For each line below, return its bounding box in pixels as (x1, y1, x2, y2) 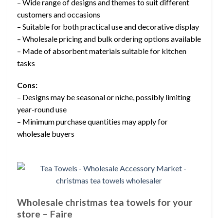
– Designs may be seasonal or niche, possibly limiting (17, 92, 191, 102)
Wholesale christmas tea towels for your (17, 196, 193, 208)
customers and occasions (17, 9, 100, 19)
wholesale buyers (17, 129, 74, 139)
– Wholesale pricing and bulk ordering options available (17, 34, 201, 43)
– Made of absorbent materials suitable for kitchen (17, 46, 186, 55)
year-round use (17, 105, 67, 114)
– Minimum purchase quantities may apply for (17, 117, 168, 127)
